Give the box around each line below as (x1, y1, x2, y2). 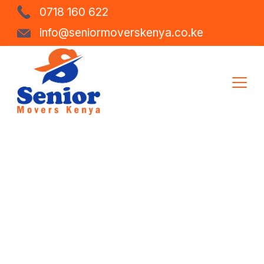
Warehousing (48, 193, 216, 222)
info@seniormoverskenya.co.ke (39, 26, 203, 40)
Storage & (72, 165, 192, 194)
